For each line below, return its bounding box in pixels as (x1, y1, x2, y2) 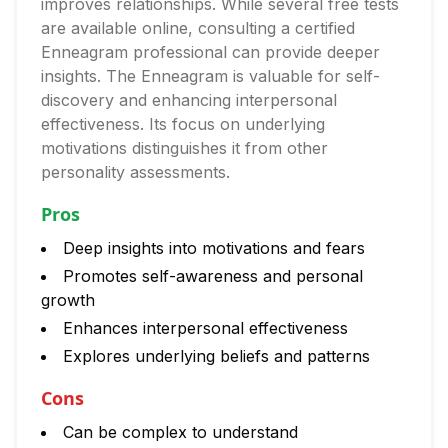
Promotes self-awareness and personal (63, 266, 363, 286)
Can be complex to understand (63, 422, 298, 442)
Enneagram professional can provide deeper (41, 42, 380, 62)
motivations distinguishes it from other (41, 138, 328, 158)
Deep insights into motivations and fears (63, 238, 365, 258)
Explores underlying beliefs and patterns (63, 346, 370, 366)
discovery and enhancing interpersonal (41, 90, 337, 110)
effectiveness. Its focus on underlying (41, 114, 325, 134)
